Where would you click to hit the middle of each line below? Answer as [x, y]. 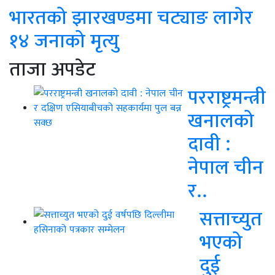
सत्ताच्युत [231, 219]
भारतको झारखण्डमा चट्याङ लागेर [131, 17]
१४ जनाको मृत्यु [64, 41]
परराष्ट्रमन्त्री [227, 97]
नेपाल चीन [226, 167]
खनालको [221, 120]
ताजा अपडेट [52, 69]
